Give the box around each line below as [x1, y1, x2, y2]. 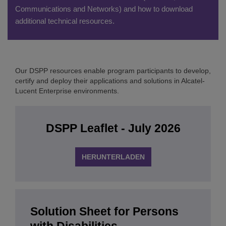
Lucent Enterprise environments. [15, 87, 119, 95]
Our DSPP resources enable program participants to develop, [15, 67, 211, 75]
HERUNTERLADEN [81, 153, 145, 161]
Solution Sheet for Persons [30, 205, 179, 218]
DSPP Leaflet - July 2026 [45, 122, 181, 135]
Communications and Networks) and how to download [15, 5, 193, 13]
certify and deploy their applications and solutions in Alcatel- [15, 77, 205, 85]
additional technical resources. [15, 17, 115, 25]
